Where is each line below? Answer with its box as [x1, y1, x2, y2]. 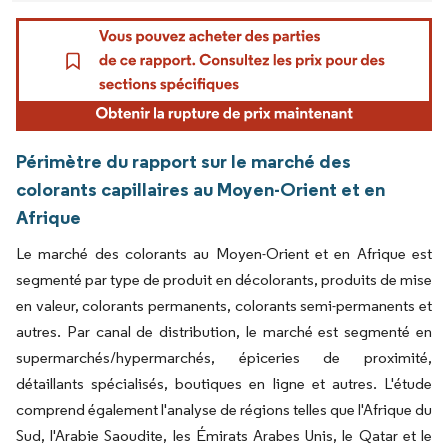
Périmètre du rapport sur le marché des [16, 149, 351, 174]
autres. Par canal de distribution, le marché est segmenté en [16, 322, 432, 342]
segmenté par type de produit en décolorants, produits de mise [16, 270, 432, 290]
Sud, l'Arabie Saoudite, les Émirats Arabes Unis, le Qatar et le [16, 426, 432, 446]
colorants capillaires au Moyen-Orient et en [16, 177, 385, 202]
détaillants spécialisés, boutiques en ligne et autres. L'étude [16, 374, 432, 394]
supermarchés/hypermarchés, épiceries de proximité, [16, 348, 432, 368]
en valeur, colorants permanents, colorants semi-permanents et [16, 296, 432, 316]
